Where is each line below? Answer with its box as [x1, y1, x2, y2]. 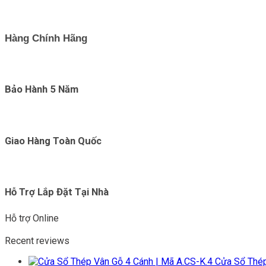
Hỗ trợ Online [5, 213, 59, 224]
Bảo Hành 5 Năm [5, 83, 78, 96]
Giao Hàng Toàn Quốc [5, 134, 102, 147]
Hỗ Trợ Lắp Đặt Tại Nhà [5, 186, 109, 198]
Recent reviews [5, 235, 69, 247]
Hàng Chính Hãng [5, 33, 87, 44]
